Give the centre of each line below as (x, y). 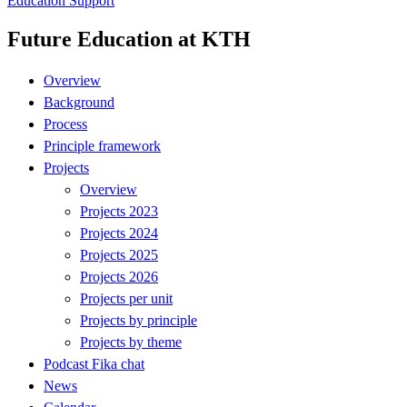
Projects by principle (139, 320)
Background (79, 102)
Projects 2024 (119, 233)
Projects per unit (126, 298)
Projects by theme (131, 342)
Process (65, 124)
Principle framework (102, 145)
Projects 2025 (119, 254)
